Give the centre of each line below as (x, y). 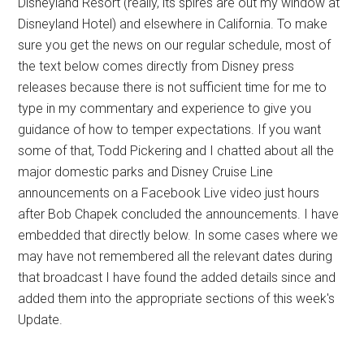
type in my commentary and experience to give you (165, 108)
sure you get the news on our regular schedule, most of (175, 45)
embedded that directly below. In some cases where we (178, 235)
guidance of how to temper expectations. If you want (170, 130)
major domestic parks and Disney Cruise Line (146, 172)
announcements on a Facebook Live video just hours (169, 193)
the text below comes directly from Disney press (156, 66)
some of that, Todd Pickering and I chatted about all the (176, 151)
